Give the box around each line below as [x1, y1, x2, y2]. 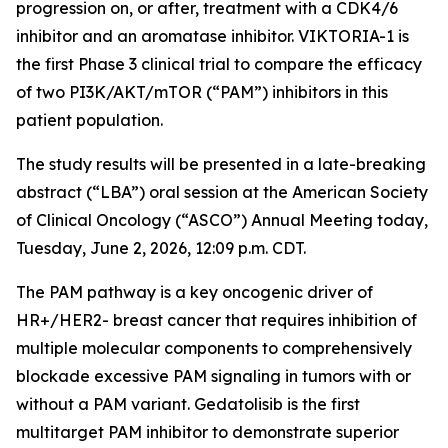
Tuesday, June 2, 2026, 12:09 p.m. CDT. [16, 237, 306, 258]
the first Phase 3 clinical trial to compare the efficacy [16, 53, 422, 74]
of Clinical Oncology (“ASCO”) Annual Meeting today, [16, 209, 428, 230]
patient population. [16, 109, 163, 130]
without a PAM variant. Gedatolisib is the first [16, 393, 360, 414]
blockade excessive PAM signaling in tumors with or [16, 365, 411, 386]
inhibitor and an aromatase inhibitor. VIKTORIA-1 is [16, 25, 409, 46]
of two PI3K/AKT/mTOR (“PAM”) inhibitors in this [16, 81, 388, 102]
